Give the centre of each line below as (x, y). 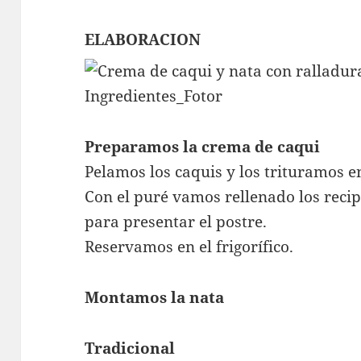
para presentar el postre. (176, 222)
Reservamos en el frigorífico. (189, 247)
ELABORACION (143, 40)
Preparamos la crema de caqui (203, 147)
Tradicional (130, 349)
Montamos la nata (155, 298)
